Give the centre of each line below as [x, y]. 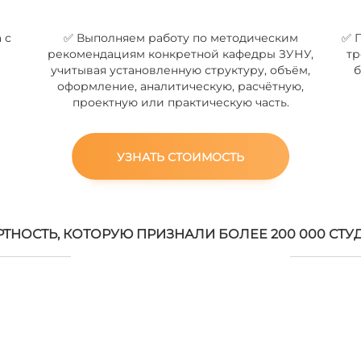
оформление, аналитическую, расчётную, [180, 86]
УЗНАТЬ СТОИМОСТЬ [180, 157]
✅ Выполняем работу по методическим [180, 38]
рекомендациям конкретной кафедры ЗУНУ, [180, 54]
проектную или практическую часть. [180, 102]
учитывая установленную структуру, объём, [180, 70]
